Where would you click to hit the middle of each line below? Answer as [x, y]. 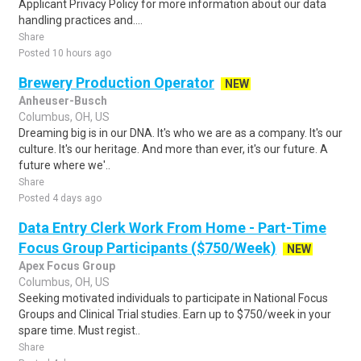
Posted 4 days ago [60, 198]
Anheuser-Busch [63, 101]
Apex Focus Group [67, 266]
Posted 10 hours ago [65, 53]
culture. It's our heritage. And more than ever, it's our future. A [173, 149]
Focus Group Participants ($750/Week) [147, 248]
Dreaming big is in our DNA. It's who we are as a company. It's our [180, 133]
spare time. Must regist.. [79, 330]
